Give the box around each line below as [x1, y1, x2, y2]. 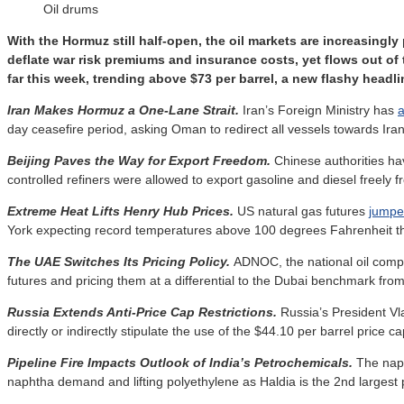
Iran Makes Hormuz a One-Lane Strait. [7, 102, 239, 117]
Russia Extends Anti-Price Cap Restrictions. [7, 304, 280, 319]
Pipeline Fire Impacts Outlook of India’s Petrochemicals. [7, 354, 353, 370]
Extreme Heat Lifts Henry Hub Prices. [7, 203, 237, 218]
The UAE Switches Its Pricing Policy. [7, 253, 230, 269]
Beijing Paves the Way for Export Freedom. [7, 152, 271, 168]
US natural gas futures [237, 203, 369, 218]
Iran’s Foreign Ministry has [239, 102, 398, 117]
